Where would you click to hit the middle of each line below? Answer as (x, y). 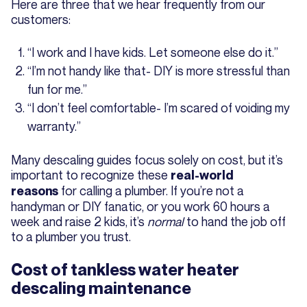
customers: (41, 20)
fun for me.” (57, 89)
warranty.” (54, 126)
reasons (35, 191)
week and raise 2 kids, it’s (79, 222)
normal (165, 222)
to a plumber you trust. (71, 237)
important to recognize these (91, 175)
